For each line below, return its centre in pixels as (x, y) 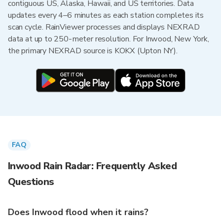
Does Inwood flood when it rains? (78, 212)
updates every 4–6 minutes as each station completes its (106, 15)
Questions (31, 182)
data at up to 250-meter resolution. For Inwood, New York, (109, 39)
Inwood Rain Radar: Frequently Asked (92, 166)
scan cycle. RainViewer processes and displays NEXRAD (104, 27)
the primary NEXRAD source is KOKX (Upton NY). (93, 51)
